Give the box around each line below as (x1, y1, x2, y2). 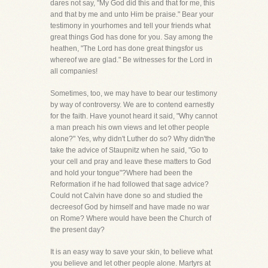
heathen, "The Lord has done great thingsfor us (50, 44, 203, 53)
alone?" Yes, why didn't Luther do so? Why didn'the (50, 135, 215, 143)
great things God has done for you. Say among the (50, 33, 213, 41)
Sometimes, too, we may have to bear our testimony (50, 89, 217, 98)
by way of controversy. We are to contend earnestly (50, 100, 214, 109)
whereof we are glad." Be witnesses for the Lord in (50, 56, 212, 64)
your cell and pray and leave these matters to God (50, 157, 211, 166)
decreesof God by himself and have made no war (50, 203, 209, 211)
